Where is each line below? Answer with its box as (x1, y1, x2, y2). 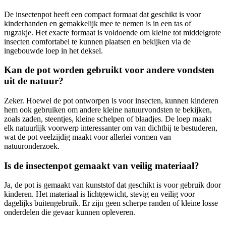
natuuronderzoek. (4, 142, 60, 151)
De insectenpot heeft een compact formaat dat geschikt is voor (4, 10, 201, 19)
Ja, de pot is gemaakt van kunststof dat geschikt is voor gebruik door (4, 181, 221, 190)
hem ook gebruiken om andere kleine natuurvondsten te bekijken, (4, 105, 212, 115)
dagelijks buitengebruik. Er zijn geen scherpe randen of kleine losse (4, 199, 218, 208)
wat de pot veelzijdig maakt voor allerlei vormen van (4, 133, 171, 142)
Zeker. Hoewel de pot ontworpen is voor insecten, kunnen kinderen (4, 96, 218, 105)
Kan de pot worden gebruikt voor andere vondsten (4, 65, 214, 76)
